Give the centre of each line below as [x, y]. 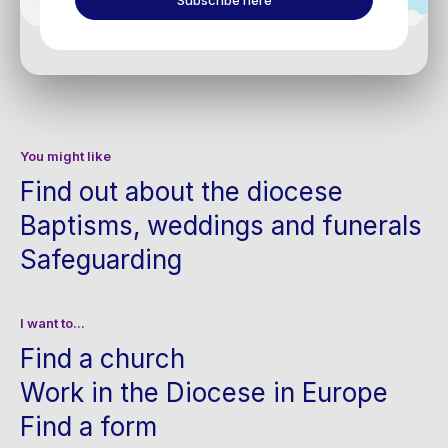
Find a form [88, 427]
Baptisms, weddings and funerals [221, 226]
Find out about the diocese [181, 192]
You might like [65, 156]
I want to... [52, 323]
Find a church [102, 359]
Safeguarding [101, 260]
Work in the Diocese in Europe [204, 393]
